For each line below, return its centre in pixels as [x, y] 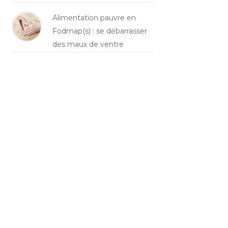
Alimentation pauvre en [94, 18]
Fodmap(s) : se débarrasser [99, 31]
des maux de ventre [88, 44]
